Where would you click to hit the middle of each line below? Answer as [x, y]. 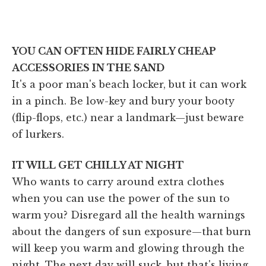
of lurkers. [39, 134]
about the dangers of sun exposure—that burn [132, 231]
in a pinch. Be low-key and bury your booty [123, 101]
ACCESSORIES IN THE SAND [88, 67]
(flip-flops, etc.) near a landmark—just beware [128, 117]
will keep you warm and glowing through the [128, 248]
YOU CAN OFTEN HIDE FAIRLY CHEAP [114, 51]
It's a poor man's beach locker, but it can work [129, 84]
